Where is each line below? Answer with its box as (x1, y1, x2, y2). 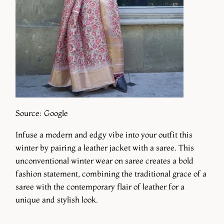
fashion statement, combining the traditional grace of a (15, 168, 206, 179)
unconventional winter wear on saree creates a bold (15, 155, 193, 166)
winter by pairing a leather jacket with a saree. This (15, 142, 194, 153)
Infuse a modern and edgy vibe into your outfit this (15, 129, 192, 140)
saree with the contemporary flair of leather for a (15, 181, 184, 192)
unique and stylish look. (15, 194, 100, 205)
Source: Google (15, 107, 68, 118)
